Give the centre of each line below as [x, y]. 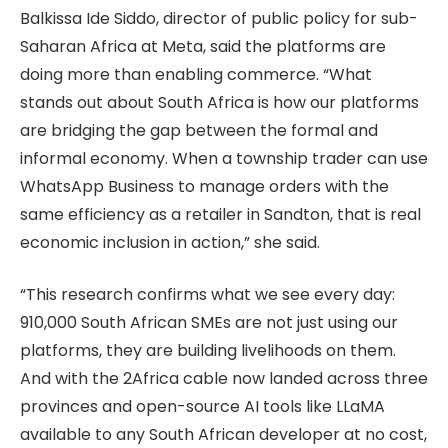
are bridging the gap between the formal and [199, 130]
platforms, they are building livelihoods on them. [208, 351]
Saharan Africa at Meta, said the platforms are [203, 46]
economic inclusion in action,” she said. [170, 242]
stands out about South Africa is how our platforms [219, 102]
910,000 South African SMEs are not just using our [209, 323]
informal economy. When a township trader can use [224, 158]
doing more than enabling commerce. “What [196, 74]
